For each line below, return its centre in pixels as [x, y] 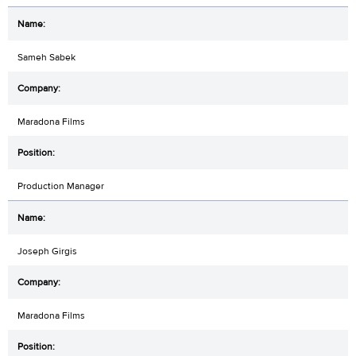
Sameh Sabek [46, 58]
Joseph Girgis [47, 252]
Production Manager [61, 186]
